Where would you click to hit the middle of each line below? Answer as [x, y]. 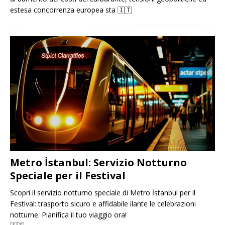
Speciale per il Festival [68, 175]
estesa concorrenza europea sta [64, 10]
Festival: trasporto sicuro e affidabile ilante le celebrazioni [103, 203]
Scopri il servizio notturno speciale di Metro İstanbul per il [103, 192]
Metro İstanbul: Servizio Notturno [98, 162]
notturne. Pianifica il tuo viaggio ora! [68, 214]
